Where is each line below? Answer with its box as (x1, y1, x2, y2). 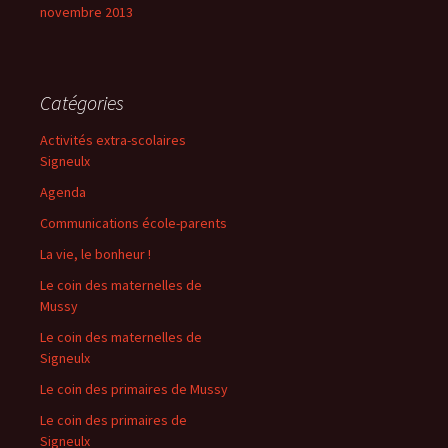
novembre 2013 (40, 3, 133, 21)
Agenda (40, 183, 86, 201)
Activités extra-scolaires (40, 131, 186, 149)
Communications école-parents (40, 214, 227, 232)
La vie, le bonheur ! (40, 245, 151, 263)
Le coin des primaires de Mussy (40, 380, 228, 398)
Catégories (40, 90, 124, 115)
